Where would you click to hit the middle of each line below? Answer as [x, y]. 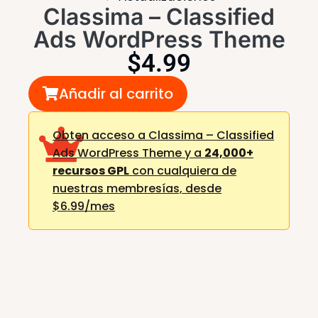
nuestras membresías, [119, 189]
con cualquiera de [183, 171]
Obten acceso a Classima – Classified [164, 136]
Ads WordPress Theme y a [129, 153]
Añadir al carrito [116, 94]
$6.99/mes [84, 207]
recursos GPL [91, 171]
